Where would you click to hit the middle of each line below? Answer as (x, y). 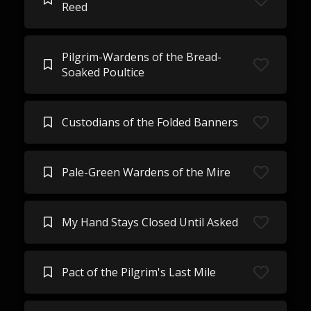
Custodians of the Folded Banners (150, 122)
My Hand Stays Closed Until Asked (150, 222)
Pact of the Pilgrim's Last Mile (138, 272)
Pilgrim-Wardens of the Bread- (141, 57)
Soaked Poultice (103, 72)
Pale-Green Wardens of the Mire (146, 172)
